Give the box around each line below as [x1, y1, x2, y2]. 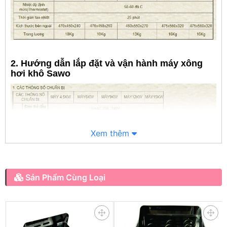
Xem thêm [90, 128, 132, 139]
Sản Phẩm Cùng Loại [23, 172, 105, 183]
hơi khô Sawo [11, 68, 70, 79]
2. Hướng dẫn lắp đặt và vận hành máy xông [11, 58, 203, 69]
